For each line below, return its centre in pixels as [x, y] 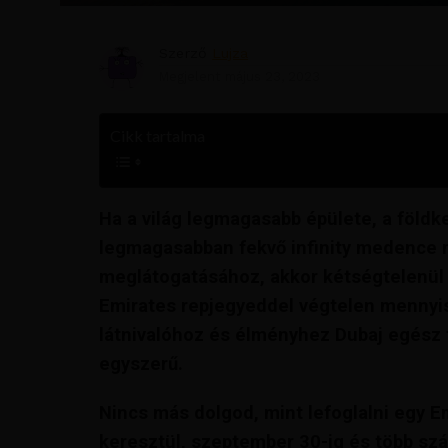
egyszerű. [141, 363]
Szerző [183, 52]
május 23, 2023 [273, 76]
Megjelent [190, 76]
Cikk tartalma [158, 135]
